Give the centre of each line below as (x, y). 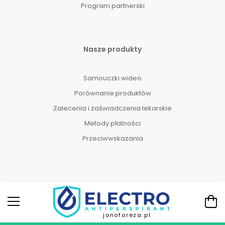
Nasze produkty (113, 49)
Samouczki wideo (113, 78)
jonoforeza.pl (127, 215)
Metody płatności (113, 123)
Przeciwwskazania (113, 138)
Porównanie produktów (113, 93)
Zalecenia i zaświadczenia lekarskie (113, 108)
